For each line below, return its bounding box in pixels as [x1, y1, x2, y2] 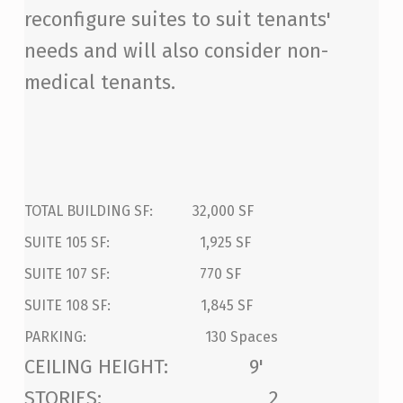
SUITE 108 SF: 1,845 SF [23, 297, 253, 315]
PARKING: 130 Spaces [23, 328, 278, 346]
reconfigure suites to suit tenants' [23, 7, 331, 32]
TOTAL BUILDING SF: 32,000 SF [23, 202, 254, 220]
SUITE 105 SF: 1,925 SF [23, 234, 251, 252]
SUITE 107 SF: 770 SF [23, 265, 241, 283]
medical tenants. [23, 70, 175, 95]
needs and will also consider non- [23, 39, 328, 64]
